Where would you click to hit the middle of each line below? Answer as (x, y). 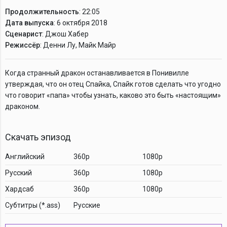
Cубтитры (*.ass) (33, 205)
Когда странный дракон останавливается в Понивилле (97, 73)
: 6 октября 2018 (81, 23)
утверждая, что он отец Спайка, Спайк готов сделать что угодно (113, 84)
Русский (18, 173)
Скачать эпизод (38, 137)
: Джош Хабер (65, 34)
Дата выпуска (29, 23)
